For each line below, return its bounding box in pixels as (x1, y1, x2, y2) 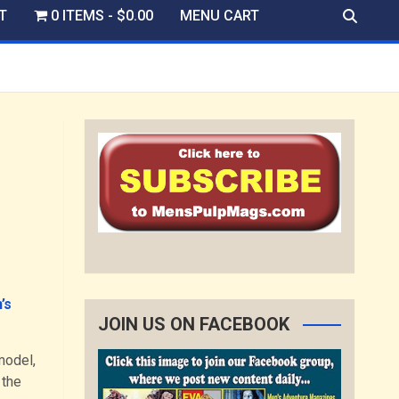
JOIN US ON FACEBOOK (98, 313, 290, 336)
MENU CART (180, 6, 259, 24)
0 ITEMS (51, 6, 104, 24)
